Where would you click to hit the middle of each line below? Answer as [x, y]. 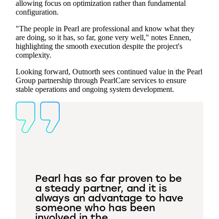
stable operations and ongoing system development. [95, 89]
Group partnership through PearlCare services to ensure [101, 81]
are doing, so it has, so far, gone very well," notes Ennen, [103, 38]
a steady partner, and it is [101, 189]
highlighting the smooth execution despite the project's [99, 46]
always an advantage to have [109, 199]
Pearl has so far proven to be [109, 180]
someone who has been [95, 209]
